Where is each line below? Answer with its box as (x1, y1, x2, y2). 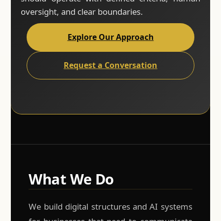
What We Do (29, 169, 114, 189)
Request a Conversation (64, 60, 157, 71)
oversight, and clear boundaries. (21, 6, 144, 18)
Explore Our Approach (67, 32, 154, 43)
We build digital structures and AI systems (29, 201, 192, 213)
